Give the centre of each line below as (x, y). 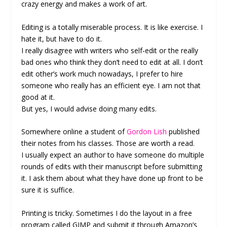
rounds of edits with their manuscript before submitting (112, 167)
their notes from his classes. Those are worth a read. (108, 143)
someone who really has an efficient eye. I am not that (111, 85)
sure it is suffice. (48, 190)
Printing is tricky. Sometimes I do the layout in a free (107, 213)
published (183, 132)
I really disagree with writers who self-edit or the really (110, 50)
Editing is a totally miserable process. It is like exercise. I (112, 27)
